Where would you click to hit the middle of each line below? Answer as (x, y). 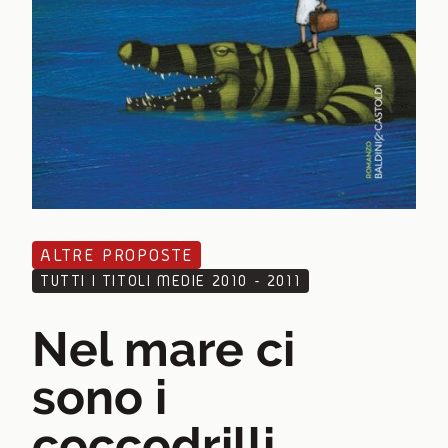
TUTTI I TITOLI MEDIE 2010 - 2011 (171, 280)
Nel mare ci (163, 348)
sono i (99, 396)
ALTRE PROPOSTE (117, 254)
